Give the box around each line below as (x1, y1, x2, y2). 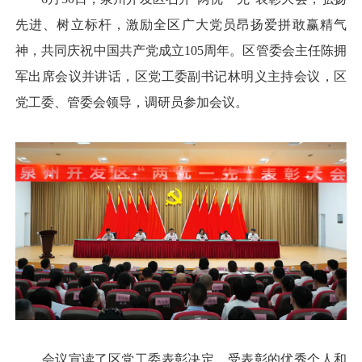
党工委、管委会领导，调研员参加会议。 (15, 95, 248, 109)
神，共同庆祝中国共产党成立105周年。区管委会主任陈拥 (15, 43, 347, 57)
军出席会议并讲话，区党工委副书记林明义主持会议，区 (15, 69, 347, 83)
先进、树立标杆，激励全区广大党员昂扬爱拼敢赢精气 (15, 17, 347, 32)
